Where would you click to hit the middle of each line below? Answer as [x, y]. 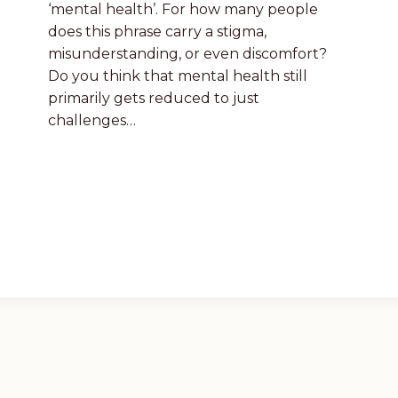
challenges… [92, 120]
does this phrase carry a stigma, [158, 31]
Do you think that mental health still [178, 76]
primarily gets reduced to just [154, 98]
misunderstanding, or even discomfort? [188, 53]
